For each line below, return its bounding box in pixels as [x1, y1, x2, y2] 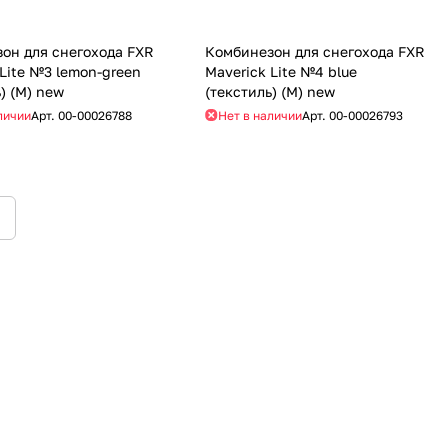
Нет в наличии [217, 107, 302, 123]
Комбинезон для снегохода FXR [204, 42, 425, 60]
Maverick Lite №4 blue [204, 62, 357, 80]
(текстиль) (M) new [204, 82, 335, 100]
